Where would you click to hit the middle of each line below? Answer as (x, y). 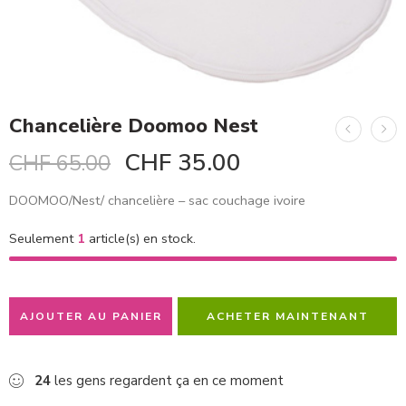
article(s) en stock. (140, 238)
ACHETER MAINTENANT (287, 316)
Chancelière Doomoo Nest (134, 126)
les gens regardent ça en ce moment (167, 380)
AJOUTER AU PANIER (91, 316)
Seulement (43, 238)
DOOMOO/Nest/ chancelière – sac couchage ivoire (157, 200)
